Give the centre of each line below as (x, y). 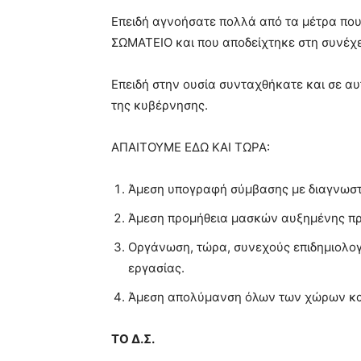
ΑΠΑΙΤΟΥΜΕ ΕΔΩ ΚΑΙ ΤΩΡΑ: (191, 147)
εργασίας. (156, 268)
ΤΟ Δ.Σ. (133, 338)
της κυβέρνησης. (160, 105)
